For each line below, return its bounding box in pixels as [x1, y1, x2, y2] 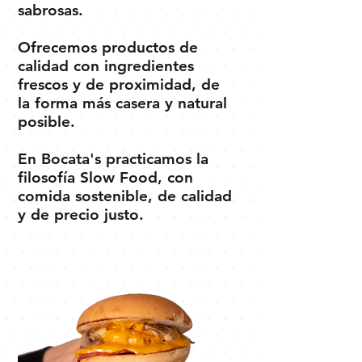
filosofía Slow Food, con [18, 167, 193, 187]
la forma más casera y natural [18, 93, 227, 112]
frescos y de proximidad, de [18, 74, 220, 94]
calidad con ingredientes [18, 56, 194, 75]
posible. [18, 112, 80, 131]
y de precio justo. [18, 204, 144, 224]
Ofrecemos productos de [18, 37, 198, 57]
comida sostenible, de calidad [18, 186, 232, 205]
